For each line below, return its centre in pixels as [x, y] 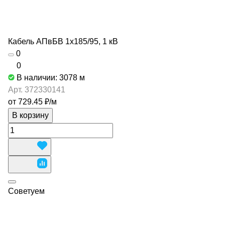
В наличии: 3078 [48, 78]
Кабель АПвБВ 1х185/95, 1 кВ [63, 41]
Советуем [26, 191]
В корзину [30, 115]
